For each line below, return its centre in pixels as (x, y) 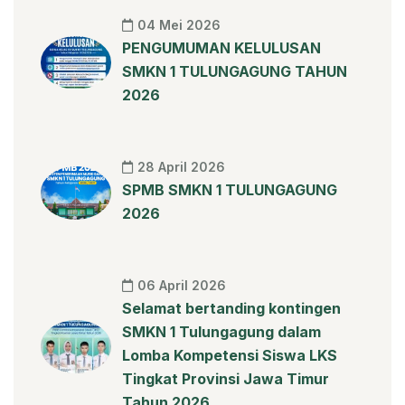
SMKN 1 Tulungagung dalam (221, 331)
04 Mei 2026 (179, 24)
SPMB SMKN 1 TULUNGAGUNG (230, 189)
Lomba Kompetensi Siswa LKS (230, 355)
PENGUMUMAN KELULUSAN (221, 47)
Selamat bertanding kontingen (231, 308)
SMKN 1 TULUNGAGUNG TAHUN (235, 71)
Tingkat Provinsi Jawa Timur (226, 378)
